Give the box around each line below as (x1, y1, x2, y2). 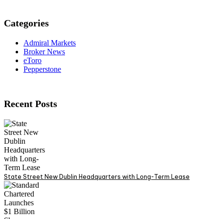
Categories (4, 17, 49, 28)
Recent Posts (4, 98, 57, 109)
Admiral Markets (23, 38, 76, 47)
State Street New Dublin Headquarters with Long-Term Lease (4, 173, 190, 180)
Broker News (23, 47, 65, 56)
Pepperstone (23, 65, 61, 73)
